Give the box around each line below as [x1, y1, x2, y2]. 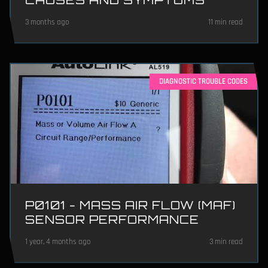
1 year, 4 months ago [25, 236, 90, 246]
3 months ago [25, 17, 69, 27]
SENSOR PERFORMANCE [25, 212, 199, 227]
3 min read [209, 236, 243, 246]
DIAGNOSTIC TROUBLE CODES [159, 76, 248, 86]
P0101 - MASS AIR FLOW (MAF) [25, 197, 236, 212]
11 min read [208, 17, 243, 27]
